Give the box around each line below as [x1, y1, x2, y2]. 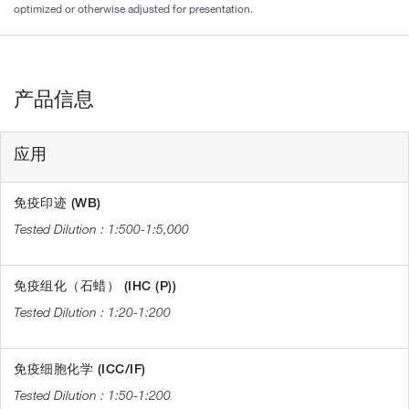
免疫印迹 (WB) [14, 194, 101, 211]
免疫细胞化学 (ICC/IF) [14, 360, 146, 377]
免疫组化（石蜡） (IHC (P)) [14, 277, 176, 294]
